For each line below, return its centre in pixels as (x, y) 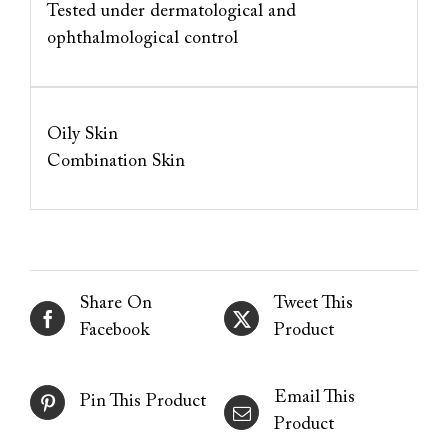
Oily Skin (82, 134)
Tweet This (313, 304)
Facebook (114, 331)
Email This (314, 398)
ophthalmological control (142, 38)
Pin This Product (143, 402)
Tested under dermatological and (171, 11)
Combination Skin (115, 161)
